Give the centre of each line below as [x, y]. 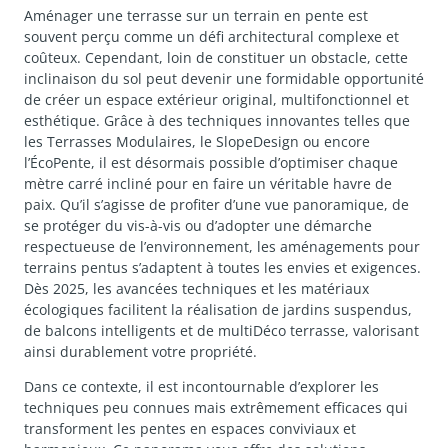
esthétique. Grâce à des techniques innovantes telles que [217, 120]
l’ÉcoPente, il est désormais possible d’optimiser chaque [211, 162]
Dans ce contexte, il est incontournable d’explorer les [201, 387]
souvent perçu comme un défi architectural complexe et [211, 36]
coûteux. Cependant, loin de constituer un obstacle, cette [216, 57]
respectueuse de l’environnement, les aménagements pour [222, 246]
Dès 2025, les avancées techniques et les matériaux [196, 288]
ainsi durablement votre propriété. [140, 351]
